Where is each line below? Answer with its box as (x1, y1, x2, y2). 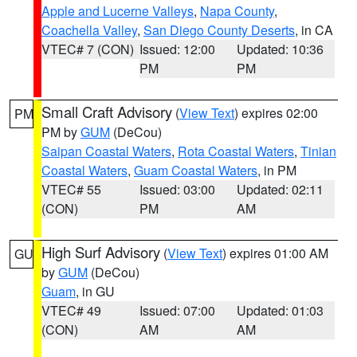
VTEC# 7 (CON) (41, 40, 134, 58)
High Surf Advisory (41, 241, 160, 262)
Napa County (200, 2, 274, 20)
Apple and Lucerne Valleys (41, 2, 194, 20)
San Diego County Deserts (143, 21, 295, 39)
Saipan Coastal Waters (41, 142, 171, 160)
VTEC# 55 (41, 180, 101, 198)
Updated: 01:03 (237, 301, 324, 320)
